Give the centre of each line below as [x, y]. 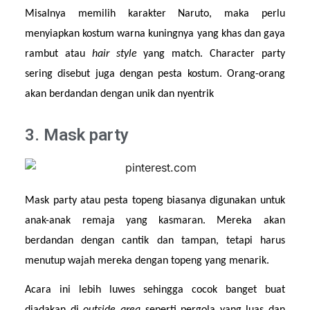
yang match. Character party [214, 54]
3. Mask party [77, 135]
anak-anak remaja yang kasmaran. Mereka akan [155, 220]
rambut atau [58, 54]
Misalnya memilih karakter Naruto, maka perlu [155, 13]
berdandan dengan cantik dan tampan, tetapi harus [155, 240]
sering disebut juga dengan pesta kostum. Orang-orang [155, 74]
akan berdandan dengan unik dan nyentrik [120, 94]
